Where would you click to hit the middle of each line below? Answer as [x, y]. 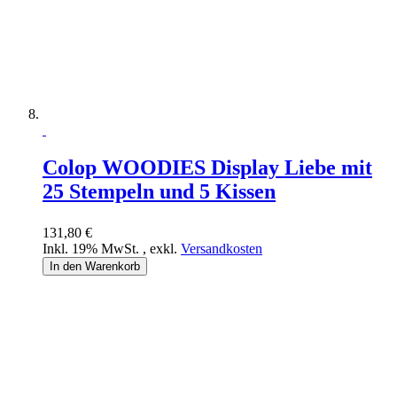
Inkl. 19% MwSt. [93, 249]
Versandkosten [222, 249]
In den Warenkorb [95, 267]
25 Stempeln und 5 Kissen [159, 192]
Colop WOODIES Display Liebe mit [207, 168]
